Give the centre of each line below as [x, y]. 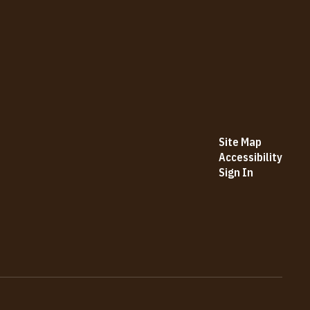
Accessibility [250, 157]
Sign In [236, 172]
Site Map [240, 142]
